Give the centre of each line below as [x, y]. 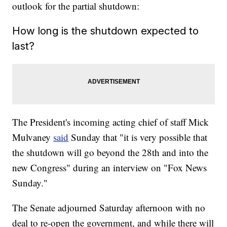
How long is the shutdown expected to [106, 31]
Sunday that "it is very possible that [139, 137]
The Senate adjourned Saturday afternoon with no [109, 208]
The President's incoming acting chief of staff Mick [111, 122]
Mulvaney [33, 137]
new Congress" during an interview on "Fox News [110, 168]
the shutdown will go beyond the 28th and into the [110, 153]
